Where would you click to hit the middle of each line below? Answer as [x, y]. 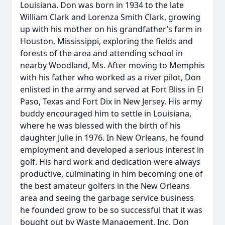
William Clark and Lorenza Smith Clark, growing [110, 17]
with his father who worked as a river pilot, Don [110, 77]
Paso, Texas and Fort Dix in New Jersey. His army [111, 101]
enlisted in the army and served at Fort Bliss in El [112, 89]
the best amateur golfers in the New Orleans [105, 186]
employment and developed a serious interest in [112, 150]
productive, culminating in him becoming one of [111, 174]
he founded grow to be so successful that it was [111, 210]
